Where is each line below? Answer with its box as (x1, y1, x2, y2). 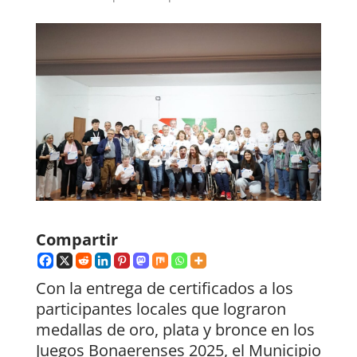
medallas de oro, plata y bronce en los (35, 319, 315, 341)
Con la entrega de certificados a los (35, 277, 293, 300)
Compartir (35, 229, 118, 251)
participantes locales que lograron (35, 298, 286, 320)
